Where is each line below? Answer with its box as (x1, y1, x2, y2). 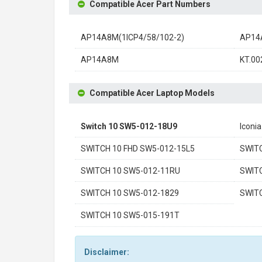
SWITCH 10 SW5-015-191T (81, 211, 180, 220)
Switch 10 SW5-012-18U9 (81, 122, 177, 131)
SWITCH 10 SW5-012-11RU (81, 166, 180, 175)
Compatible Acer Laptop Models (89, 88, 215, 98)
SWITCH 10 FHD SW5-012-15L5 (81, 144, 195, 153)
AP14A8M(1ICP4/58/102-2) (81, 33, 184, 42)
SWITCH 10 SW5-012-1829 (81, 188, 179, 198)
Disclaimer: (84, 247, 129, 257)
